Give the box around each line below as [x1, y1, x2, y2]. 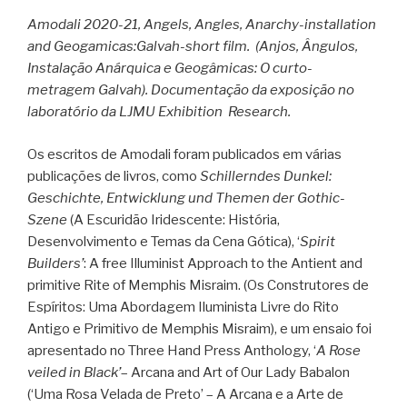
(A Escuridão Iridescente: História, [67, 211, 280, 228]
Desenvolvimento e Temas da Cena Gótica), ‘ [27, 233, 300, 250]
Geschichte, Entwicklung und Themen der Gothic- [27, 189, 345, 206]
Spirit [300, 233, 335, 250]
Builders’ [27, 254, 84, 272]
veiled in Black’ [27, 363, 121, 381]
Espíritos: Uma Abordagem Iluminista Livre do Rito [27, 298, 339, 315]
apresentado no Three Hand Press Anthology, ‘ [27, 342, 316, 359]
